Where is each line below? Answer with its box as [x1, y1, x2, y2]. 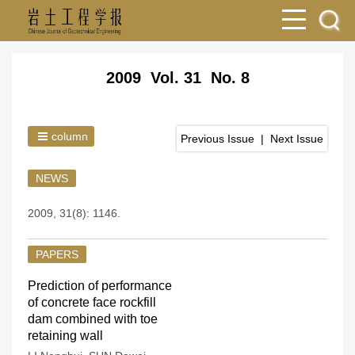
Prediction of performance [28, 279, 172, 292]
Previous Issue [181, 132, 254, 145]
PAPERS [36, 248, 78, 261]
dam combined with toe [28, 312, 158, 326]
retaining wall [28, 329, 103, 342]
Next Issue [270, 132, 323, 145]
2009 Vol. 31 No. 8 [105, 69, 250, 86]
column [52, 130, 88, 143]
